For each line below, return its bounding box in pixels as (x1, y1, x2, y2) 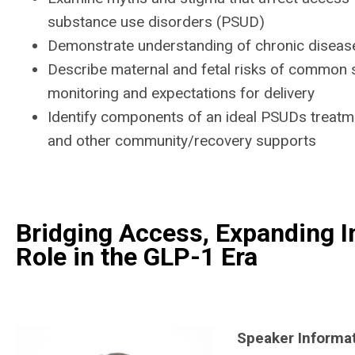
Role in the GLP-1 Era (16, 242, 258, 272)
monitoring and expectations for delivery (48, 84, 315, 102)
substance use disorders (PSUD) (48, 13, 265, 31)
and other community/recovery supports (48, 132, 316, 150)
